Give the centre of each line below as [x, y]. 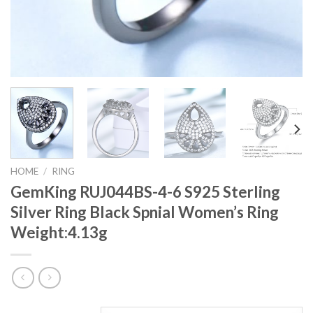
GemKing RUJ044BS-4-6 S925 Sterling [145, 192]
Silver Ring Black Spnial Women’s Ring [145, 212]
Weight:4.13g [59, 233]
